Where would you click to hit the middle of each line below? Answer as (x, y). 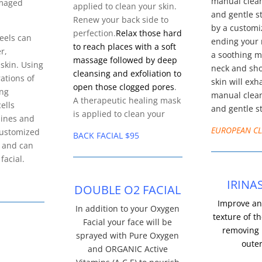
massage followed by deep (125, 60)
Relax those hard (149, 33)
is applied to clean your (119, 114)
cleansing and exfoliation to (127, 74)
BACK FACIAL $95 (106, 136)
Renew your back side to (121, 20)
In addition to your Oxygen (128, 209)
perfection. (94, 33)
